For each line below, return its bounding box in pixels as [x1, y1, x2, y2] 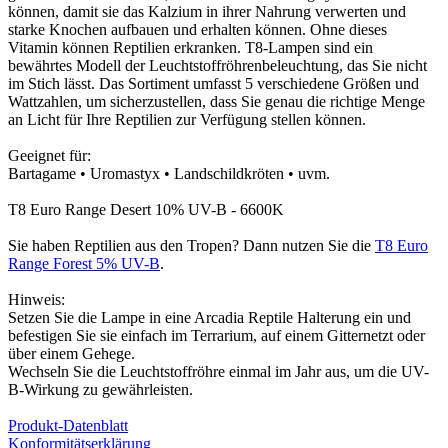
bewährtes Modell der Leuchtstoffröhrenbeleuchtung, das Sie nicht [8, 57, 427, 75]
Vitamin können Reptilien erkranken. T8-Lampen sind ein [8, 39, 373, 57]
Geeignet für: [8, 147, 91, 165]
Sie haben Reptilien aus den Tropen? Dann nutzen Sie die [8, 237, 375, 255]
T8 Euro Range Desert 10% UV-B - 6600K [8, 201, 284, 219]
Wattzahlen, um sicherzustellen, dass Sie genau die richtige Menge [8, 93, 425, 111]
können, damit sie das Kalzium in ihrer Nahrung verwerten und [8, 3, 406, 21]
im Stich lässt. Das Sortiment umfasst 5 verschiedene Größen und [8, 75, 419, 93]
